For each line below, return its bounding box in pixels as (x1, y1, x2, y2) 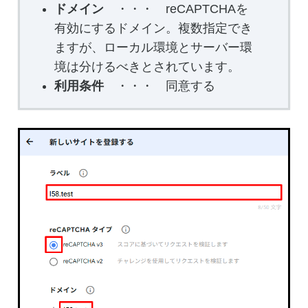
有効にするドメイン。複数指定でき (54, 21, 252, 35)
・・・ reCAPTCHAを (103, 1, 248, 16)
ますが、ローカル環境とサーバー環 (54, 40, 252, 54)
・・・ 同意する (103, 78, 215, 93)
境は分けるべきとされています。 (54, 59, 240, 74)
